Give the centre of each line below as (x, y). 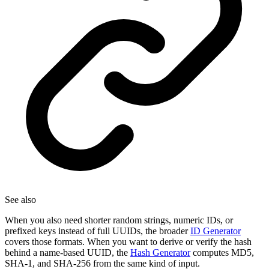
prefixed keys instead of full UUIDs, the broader (98, 231)
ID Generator (216, 231)
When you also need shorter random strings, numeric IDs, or (119, 220)
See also (20, 200)
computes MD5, (222, 253)
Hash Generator (160, 253)
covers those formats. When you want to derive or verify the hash (128, 242)
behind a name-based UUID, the (68, 253)
